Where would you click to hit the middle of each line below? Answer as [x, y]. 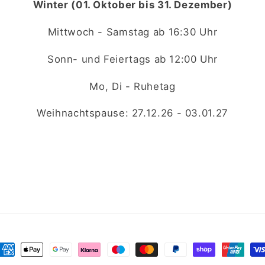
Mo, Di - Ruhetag [132, 86]
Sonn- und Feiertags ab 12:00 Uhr [132, 59]
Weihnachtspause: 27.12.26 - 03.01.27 [132, 113]
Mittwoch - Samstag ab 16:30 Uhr [132, 32]
